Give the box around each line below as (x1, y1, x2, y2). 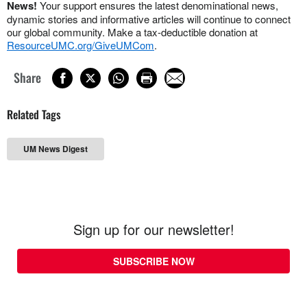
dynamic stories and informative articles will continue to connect (7, 11, 291, 26)
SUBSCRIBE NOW (112, 254, 195, 269)
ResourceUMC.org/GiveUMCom (7, 37, 154, 52)
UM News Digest (23, 143, 88, 156)
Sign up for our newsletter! (73, 219, 234, 240)
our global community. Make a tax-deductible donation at (7, 24, 258, 39)
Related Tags (7, 106, 61, 123)
